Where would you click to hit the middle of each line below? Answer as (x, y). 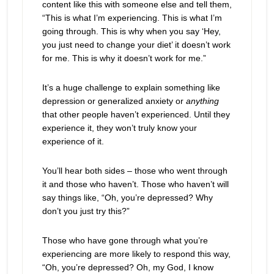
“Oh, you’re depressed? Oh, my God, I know (128, 267)
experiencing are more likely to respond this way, (136, 254)
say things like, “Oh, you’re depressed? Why (127, 198)
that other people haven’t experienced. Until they (136, 114)
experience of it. (73, 141)
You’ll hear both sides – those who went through (135, 171)
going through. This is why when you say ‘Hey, (131, 31)
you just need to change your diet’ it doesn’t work (136, 45)
